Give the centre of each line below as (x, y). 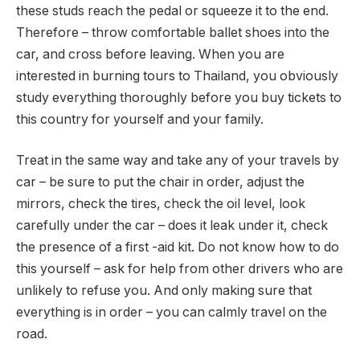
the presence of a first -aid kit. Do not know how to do (178, 247)
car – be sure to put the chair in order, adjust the (160, 182)
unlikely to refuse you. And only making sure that (164, 291)
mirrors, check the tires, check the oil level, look (161, 204)
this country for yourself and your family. (140, 119)
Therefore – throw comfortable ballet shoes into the (173, 32)
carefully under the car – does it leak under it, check (172, 226)
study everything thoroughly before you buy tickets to (179, 97)
